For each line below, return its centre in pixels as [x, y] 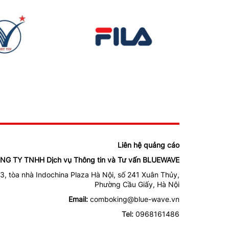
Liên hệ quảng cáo [148, 145]
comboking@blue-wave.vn [135, 199]
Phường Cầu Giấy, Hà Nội [137, 184]
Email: [78, 199]
